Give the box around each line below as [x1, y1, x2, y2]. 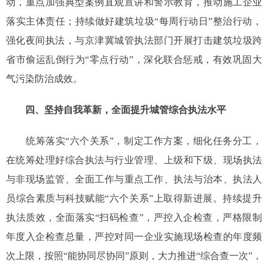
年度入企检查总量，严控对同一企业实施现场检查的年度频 [6, 232, 262, 242]
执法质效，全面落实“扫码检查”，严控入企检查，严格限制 [6, 212, 262, 223]
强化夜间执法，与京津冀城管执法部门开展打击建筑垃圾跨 [6, 35, 262, 46]
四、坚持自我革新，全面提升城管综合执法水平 [25, 105, 226, 115]
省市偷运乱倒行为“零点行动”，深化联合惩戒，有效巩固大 [6, 54, 262, 65]
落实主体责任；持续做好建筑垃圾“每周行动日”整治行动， [6, 16, 262, 27]
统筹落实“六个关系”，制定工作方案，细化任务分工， [6, 136, 262, 147]
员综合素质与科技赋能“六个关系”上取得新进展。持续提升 [6, 193, 262, 204]
